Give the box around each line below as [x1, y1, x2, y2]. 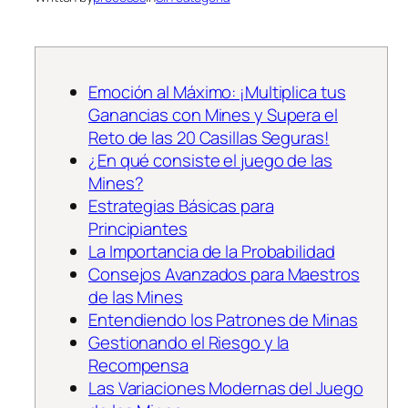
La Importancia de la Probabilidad [88, 239, 335, 263]
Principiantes [88, 216, 188, 240]
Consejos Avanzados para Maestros [88, 261, 360, 286]
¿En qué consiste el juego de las [88, 148, 332, 172]
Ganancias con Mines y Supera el [88, 102, 338, 127]
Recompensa [88, 352, 189, 377]
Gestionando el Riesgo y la [88, 330, 290, 354]
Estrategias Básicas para [88, 193, 274, 218]
